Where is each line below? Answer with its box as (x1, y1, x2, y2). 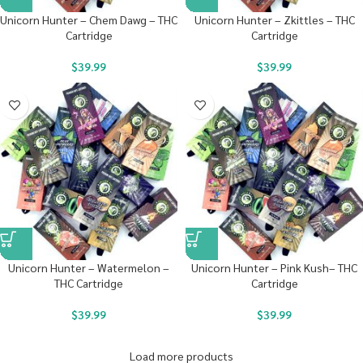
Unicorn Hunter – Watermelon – (8, 260, 169, 275)
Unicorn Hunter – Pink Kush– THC (191, 260, 357, 275)
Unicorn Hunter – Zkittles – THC (194, 12, 355, 27)
